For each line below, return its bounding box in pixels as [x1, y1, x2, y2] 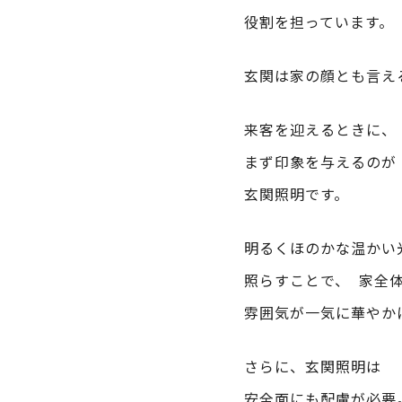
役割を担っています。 [244, 11, 394, 33]
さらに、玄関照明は [244, 355, 381, 378]
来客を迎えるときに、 [244, 118, 397, 141]
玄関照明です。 [244, 183, 349, 205]
